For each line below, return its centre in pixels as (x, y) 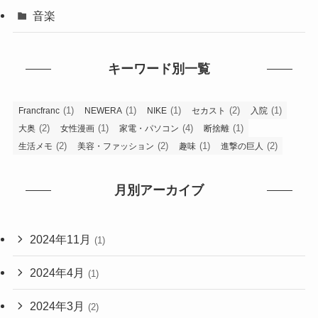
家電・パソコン (149, 128)
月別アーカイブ (159, 191)
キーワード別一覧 (159, 69)
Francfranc (39, 110)
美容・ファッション (115, 146)
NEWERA (103, 110)
